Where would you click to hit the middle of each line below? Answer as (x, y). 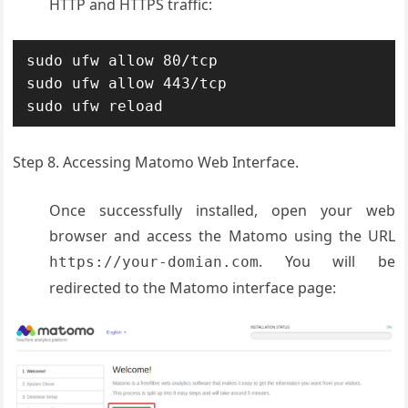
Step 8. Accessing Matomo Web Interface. (156, 163)
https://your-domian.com (154, 262)
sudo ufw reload (95, 107)
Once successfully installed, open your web (222, 211)
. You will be (327, 262)
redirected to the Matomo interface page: (193, 288)
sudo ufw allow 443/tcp (127, 84)
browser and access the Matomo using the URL (222, 236)
